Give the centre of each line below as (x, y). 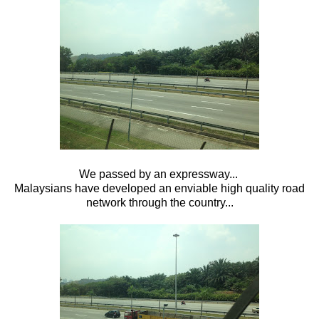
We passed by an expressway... (159, 174)
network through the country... (159, 202)
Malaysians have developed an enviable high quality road (159, 188)
